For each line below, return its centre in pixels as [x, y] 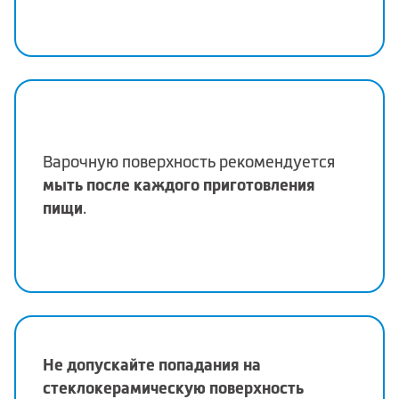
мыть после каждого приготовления [179, 185]
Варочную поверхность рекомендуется [189, 163]
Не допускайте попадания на [152, 365]
